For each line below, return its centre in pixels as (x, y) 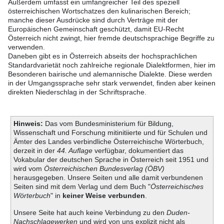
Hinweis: (28, 123)
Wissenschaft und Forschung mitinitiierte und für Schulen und (110, 132)
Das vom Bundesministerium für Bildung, (108, 123)
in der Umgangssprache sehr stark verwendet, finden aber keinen (112, 83)
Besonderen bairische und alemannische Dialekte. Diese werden (110, 74)
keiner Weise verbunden (103, 195)
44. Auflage (74, 150)
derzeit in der (35, 150)
